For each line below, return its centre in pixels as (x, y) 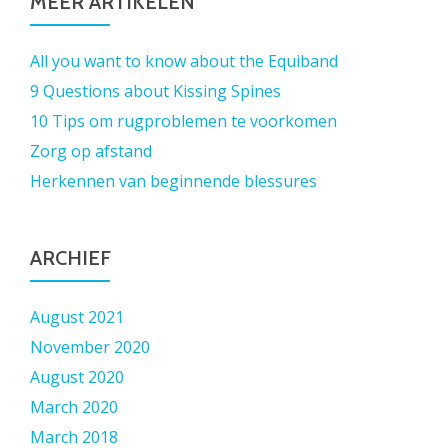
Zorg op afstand (91, 151)
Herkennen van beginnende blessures (173, 181)
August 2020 (77, 377)
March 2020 (74, 407)
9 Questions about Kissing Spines (155, 91)
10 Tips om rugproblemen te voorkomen (183, 121)
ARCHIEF (70, 258)
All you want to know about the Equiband (184, 61)
